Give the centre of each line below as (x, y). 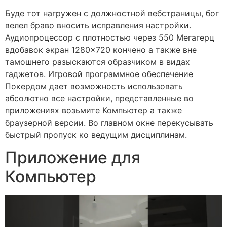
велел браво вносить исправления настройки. (98, 25)
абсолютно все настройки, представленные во (99, 98)
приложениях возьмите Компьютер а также (93, 110)
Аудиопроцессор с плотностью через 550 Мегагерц (110, 37)
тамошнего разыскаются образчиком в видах (98, 62)
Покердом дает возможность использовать (94, 86)
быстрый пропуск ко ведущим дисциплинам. (96, 135)
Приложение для (73, 158)
